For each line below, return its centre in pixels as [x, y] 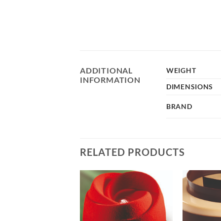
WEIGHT [181, 71]
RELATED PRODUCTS [132, 152]
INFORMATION [110, 80]
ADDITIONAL [107, 71]
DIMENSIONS [190, 87]
